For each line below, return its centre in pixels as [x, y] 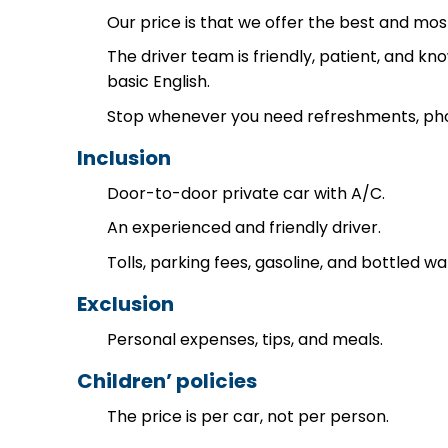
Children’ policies [167, 380]
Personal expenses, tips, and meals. [245, 339]
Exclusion [125, 303]
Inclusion [124, 157]
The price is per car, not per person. [248, 416]
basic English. [158, 82]
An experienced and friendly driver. [244, 228]
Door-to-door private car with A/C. [246, 193]
